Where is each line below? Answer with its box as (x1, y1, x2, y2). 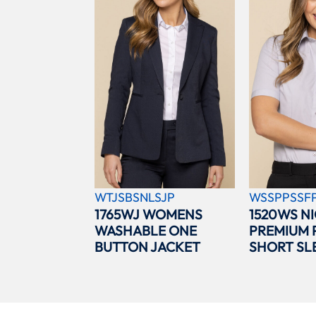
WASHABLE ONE (95, 221, 197, 239)
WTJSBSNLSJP (95, 188, 176, 205)
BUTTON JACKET (95, 238, 201, 255)
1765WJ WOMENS (95, 205, 203, 223)
